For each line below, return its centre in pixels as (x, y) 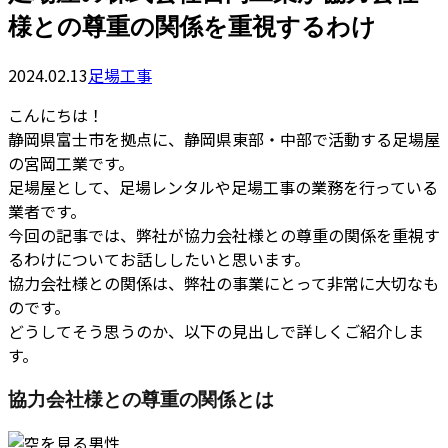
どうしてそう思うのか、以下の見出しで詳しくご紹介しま (216, 330)
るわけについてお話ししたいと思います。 (159, 258)
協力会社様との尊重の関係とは (141, 398)
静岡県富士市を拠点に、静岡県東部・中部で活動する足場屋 (224, 138)
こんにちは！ (56, 114)
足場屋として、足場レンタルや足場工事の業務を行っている (223, 186)
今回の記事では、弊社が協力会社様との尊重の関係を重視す (224, 234)
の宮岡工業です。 (71, 162)
